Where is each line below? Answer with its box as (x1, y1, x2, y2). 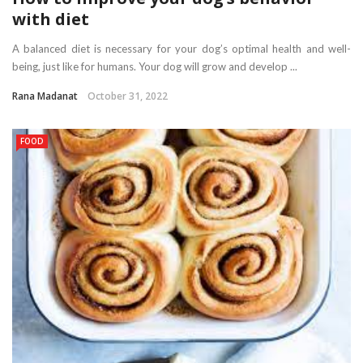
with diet (12, 7, 89, 30)
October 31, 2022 (88, 88, 168, 103)
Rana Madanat (12, 88, 78, 103)
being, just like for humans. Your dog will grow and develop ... (12, 59, 297, 73)
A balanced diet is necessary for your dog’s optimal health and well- (12, 41, 351, 55)
